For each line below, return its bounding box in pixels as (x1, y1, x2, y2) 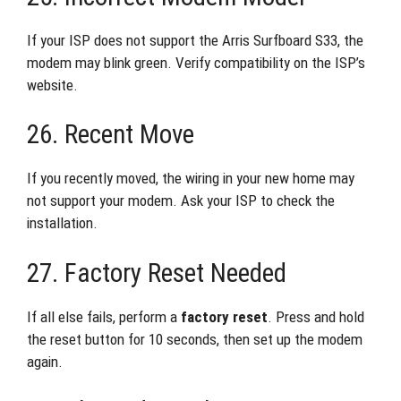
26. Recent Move (27, 119, 194, 149)
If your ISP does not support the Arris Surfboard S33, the (27, 30, 363, 49)
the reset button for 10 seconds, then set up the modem (27, 329, 363, 348)
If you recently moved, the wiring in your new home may (27, 169, 354, 187)
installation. (27, 214, 98, 232)
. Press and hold (268, 307, 364, 326)
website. (27, 75, 78, 94)
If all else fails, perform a (27, 307, 181, 326)
